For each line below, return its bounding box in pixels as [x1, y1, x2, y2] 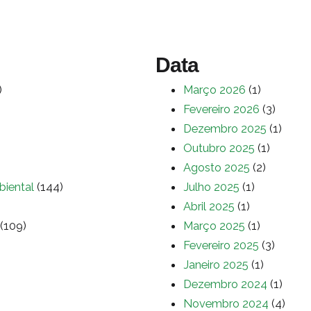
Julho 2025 [183, 179, 239, 194]
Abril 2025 [183, 199, 235, 213]
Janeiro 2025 [183, 257, 249, 271]
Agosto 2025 [183, 160, 250, 174]
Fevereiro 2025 [183, 237, 259, 252]
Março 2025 [183, 218, 245, 233]
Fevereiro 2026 [183, 101, 260, 116]
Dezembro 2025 [183, 121, 267, 135]
